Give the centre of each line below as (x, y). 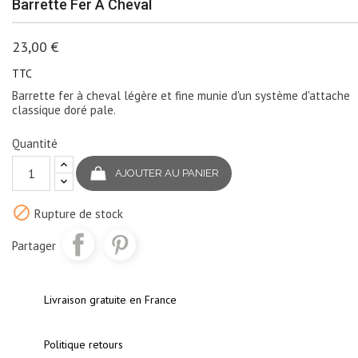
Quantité (35, 144)
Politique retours (84, 345)
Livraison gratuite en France (110, 300)
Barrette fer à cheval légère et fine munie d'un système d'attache (181, 96)
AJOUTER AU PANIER (167, 173)
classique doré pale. (64, 110)
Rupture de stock (77, 214)
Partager (34, 246)
